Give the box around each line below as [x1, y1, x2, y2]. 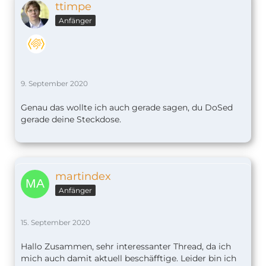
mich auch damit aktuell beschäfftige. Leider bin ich [21, 253, 236, 264]
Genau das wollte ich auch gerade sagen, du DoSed [21, 102, 233, 113]
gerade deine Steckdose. [21, 114, 121, 125]
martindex [55, 170, 111, 183]
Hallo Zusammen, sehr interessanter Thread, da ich [21, 241, 231, 252]
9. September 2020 [21, 79, 88, 88]
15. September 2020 [21, 218, 90, 227]
